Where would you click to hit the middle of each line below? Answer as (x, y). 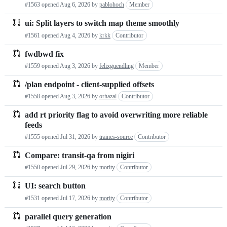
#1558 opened (42, 97)
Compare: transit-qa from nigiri (80, 156)
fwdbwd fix (44, 54)
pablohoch (112, 5)
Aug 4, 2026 (75, 35)
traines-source (116, 137)
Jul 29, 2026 (75, 167)
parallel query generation (68, 216)
